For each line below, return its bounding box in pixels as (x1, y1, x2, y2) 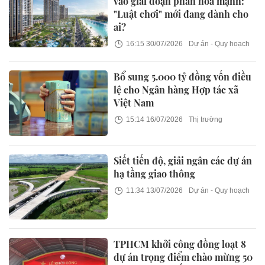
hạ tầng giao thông (114, 167, 196, 180)
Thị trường (189, 115, 223, 124)
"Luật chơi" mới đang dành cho (114, 8, 249, 21)
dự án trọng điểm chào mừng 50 (114, 251, 253, 263)
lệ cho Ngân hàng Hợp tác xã (114, 83, 239, 96)
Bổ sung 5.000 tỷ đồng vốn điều (114, 70, 252, 83)
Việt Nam (114, 96, 154, 109)
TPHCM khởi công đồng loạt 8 (114, 238, 247, 250)
